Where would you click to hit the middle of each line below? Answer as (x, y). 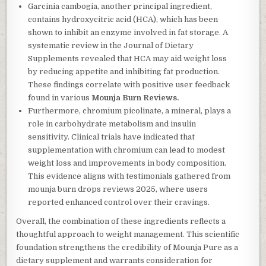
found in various (59, 98)
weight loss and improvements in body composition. (127, 163)
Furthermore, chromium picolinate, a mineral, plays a (130, 111)
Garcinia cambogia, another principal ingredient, (120, 7)
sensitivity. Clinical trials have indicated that (112, 137)
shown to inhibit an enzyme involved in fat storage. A (128, 33)
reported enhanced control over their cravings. (119, 202)
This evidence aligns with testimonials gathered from (129, 176)
